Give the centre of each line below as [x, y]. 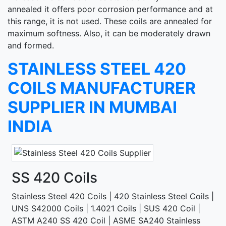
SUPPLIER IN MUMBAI [92, 107]
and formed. [31, 45]
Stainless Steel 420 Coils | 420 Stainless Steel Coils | [113, 196]
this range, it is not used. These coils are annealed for [110, 21]
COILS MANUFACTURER [102, 88]
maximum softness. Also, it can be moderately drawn [109, 33]
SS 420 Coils [54, 177]
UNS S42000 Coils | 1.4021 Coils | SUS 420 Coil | [106, 208]
